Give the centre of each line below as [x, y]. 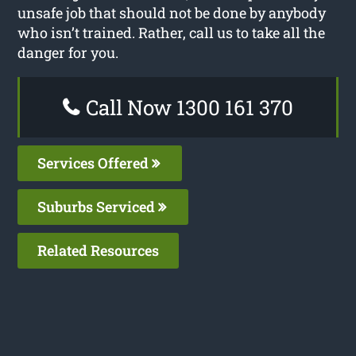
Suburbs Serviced [98, 206]
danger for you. [68, 52]
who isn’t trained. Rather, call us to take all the [172, 32]
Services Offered [95, 163]
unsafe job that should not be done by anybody [172, 12]
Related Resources [99, 250]
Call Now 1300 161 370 [187, 107]
